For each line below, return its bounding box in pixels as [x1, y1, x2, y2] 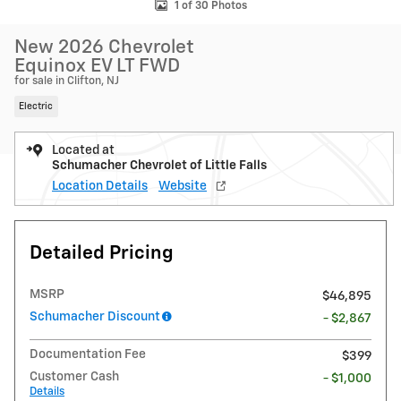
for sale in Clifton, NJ [14, 75, 119, 87]
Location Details [52, 179, 148, 192]
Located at [52, 143, 115, 157]
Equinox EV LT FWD [14, 57, 180, 76]
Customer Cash [30, 370, 119, 383]
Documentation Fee [30, 347, 146, 361]
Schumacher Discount [30, 310, 160, 323]
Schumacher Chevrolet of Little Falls [52, 158, 267, 172]
